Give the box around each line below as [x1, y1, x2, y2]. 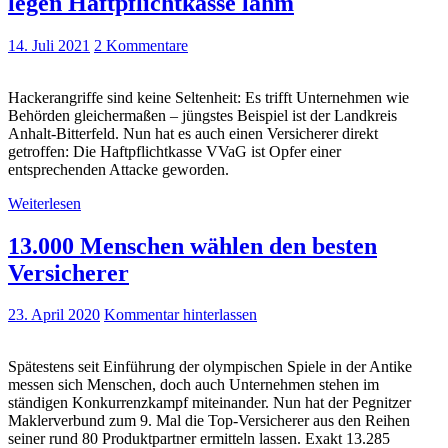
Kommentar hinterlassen [104, 306, 257, 324]
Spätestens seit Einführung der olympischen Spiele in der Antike [8, 358, 412, 376]
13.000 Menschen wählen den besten [8, 232, 377, 259]
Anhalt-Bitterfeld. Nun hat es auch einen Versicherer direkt [8, 124, 378, 142]
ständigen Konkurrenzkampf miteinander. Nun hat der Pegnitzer [8, 394, 411, 412]
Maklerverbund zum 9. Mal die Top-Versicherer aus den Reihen [8, 412, 410, 430]
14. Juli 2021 [8, 36, 90, 54]
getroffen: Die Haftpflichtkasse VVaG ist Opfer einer [8, 142, 341, 160]
